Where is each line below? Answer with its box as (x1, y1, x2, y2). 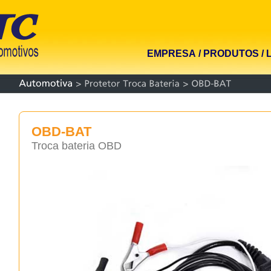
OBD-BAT (31, 124, 91, 139)
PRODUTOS (203, 48, 259, 59)
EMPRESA (146, 48, 196, 59)
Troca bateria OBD (31, 140, 122, 152)
